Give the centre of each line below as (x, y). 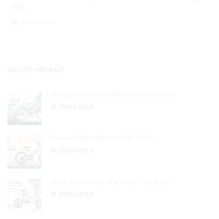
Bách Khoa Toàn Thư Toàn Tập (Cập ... (113, 182)
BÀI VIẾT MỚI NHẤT (36, 70)
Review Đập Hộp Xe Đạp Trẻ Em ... (107, 138)
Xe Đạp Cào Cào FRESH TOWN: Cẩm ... (115, 95)
